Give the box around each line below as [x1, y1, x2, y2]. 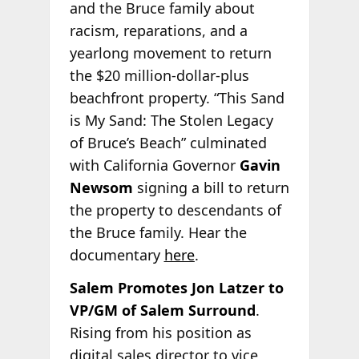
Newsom [69, 177, 133, 197]
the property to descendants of [69, 200, 281, 220]
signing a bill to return [132, 177, 289, 197]
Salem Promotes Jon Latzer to [69, 278, 284, 298]
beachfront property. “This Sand [69, 87, 284, 107]
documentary [69, 244, 164, 264]
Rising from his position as [69, 323, 252, 343]
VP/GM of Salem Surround [69, 301, 256, 321]
